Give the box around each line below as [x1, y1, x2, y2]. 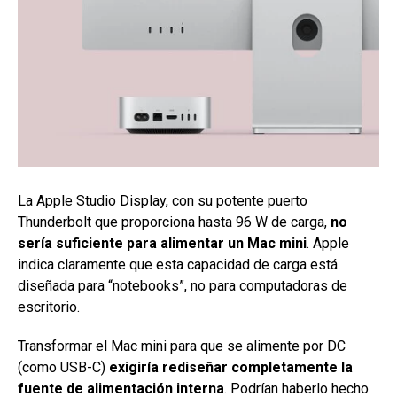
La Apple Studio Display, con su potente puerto [18, 191, 307, 209]
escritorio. [18, 298, 80, 315]
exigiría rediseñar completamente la [109, 358, 353, 376]
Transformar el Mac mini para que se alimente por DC [18, 337, 346, 354]
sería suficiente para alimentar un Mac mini [18, 234, 307, 252]
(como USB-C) [18, 358, 109, 376]
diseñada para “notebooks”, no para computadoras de [18, 276, 347, 294]
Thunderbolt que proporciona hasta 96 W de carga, [18, 213, 331, 230]
